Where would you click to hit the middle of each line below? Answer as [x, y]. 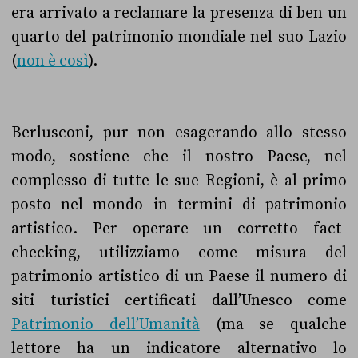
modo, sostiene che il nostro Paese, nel [179, 157]
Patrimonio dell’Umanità [105, 324]
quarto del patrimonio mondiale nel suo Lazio [179, 37]
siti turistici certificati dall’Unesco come [179, 300]
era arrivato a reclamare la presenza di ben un [179, 13]
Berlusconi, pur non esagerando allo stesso [179, 133]
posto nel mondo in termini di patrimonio [179, 205]
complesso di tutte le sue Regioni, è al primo [179, 181]
